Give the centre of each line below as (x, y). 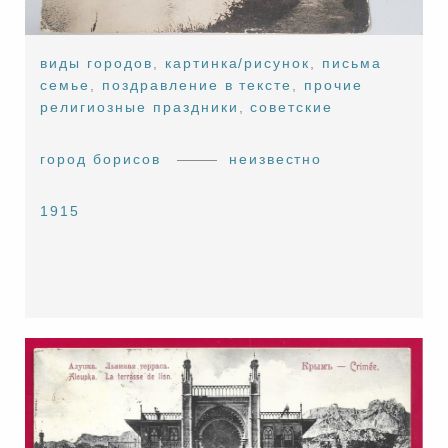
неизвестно (275, 159)
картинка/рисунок (237, 63)
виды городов (96, 63)
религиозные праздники (139, 107)
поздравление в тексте (197, 85)
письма (352, 63)
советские (292, 107)
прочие (333, 85)
